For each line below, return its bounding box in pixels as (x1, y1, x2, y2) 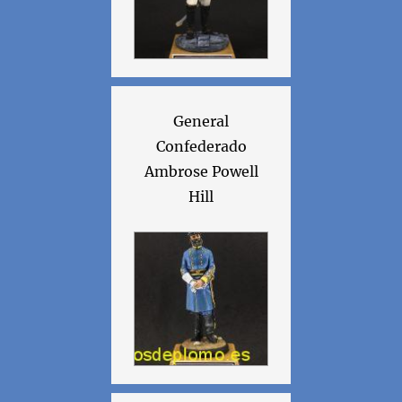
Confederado (155, 137, 247, 156)
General (173, 112, 229, 131)
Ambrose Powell (144, 162, 258, 181)
